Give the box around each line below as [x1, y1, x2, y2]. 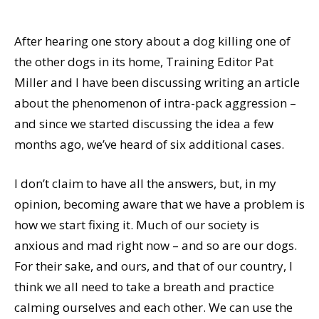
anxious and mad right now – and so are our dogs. [14, 236, 297, 253]
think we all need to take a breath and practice [14, 278, 274, 295]
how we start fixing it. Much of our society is [14, 216, 259, 233]
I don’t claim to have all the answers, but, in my [14, 174, 276, 192]
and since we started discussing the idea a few [14, 115, 273, 132]
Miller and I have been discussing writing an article [14, 73, 300, 90]
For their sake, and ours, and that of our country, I [14, 257, 293, 274]
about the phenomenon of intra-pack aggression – [14, 94, 296, 111]
